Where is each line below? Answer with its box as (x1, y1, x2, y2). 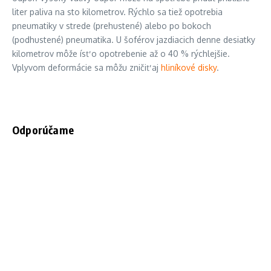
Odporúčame (12, 123, 74, 137)
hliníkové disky (161, 62, 217, 73)
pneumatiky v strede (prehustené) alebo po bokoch (12, 21, 211, 31)
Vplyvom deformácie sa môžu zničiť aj (12, 62, 161, 73)
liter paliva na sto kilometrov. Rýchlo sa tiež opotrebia (12, 7, 223, 18)
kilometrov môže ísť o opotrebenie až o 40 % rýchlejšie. (12, 48, 230, 59)
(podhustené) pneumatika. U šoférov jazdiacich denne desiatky (12, 34, 255, 45)
